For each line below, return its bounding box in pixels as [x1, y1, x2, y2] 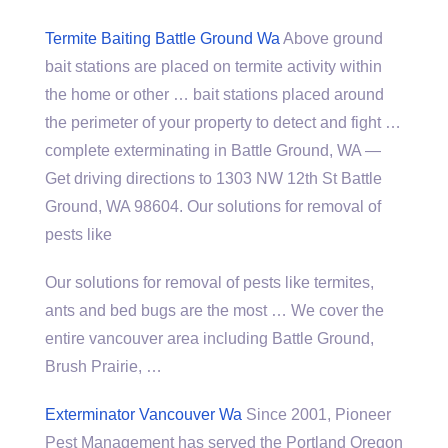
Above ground [280, 30, 383, 47]
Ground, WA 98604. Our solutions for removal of [45, 198, 381, 215]
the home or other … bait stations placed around [45, 86, 384, 103]
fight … [351, 114, 401, 131]
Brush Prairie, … [45, 358, 162, 375]
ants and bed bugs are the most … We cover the [45, 302, 384, 319]
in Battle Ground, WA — [210, 142, 381, 159]
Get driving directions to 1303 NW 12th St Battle [45, 170, 382, 187]
